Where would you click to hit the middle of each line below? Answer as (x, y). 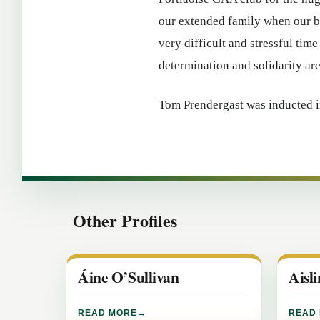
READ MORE (107, 313)
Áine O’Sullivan (129, 277)
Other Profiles (125, 220)
